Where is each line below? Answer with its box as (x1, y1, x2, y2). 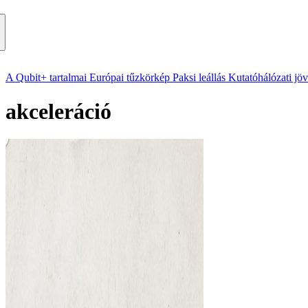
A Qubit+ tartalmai (5, 71, 87, 84)
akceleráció (5, 98, 111, 124)
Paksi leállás (173, 71, 225, 84)
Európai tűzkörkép (89, 71, 170, 84)
